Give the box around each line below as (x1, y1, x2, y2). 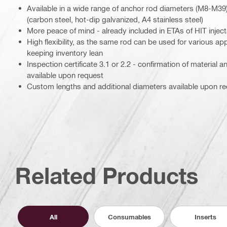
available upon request (27, 70, 103, 80)
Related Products (15, 162, 199, 189)
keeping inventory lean (27, 48, 103, 57)
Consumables (107, 212, 151, 221)
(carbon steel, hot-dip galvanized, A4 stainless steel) (27, 15, 203, 24)
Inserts (194, 212, 216, 221)
